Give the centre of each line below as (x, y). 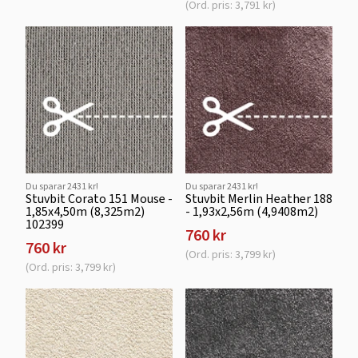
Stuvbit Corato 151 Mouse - (99, 199)
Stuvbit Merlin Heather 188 (259, 199)
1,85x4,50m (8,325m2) (85, 211)
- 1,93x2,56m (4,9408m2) (252, 211)
